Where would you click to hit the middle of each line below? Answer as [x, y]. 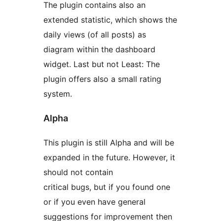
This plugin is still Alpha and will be [109, 143]
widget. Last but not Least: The [102, 64]
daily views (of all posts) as [95, 35]
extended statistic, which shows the [110, 20]
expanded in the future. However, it [109, 158]
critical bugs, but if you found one [107, 187]
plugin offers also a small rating [102, 79]
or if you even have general [94, 202]
